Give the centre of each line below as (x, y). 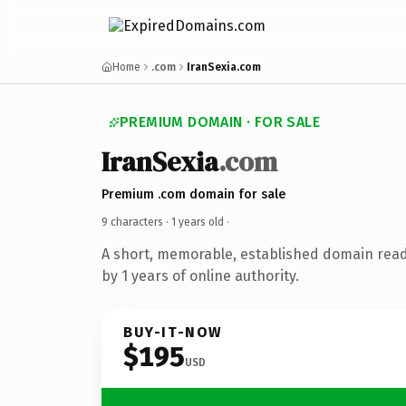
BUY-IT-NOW (173, 332)
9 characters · (136, 222)
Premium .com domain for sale (193, 194)
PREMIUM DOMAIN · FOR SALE (220, 122)
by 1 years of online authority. (200, 275)
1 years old (198, 222)
